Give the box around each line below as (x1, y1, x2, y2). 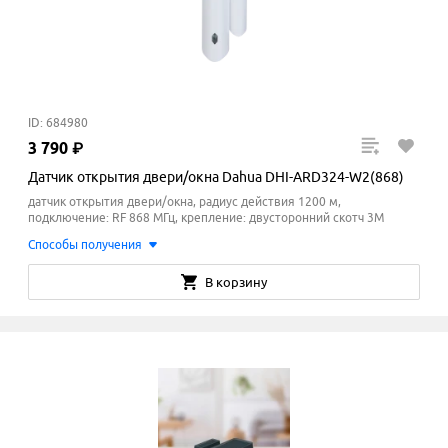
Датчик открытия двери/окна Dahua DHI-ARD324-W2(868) (28, 169, 404, 186)
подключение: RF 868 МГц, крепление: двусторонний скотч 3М (28, 211, 384, 225)
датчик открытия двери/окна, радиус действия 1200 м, (28, 195, 341, 209)
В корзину (205, 275, 267, 290)
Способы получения (28, 238, 142, 252)
